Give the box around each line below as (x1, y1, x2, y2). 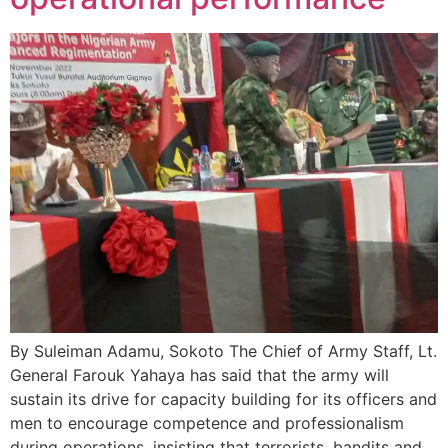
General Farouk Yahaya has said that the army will (10, 365, 389, 386)
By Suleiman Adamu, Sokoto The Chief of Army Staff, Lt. (10, 341, 437, 362)
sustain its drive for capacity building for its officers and (10, 389, 437, 410)
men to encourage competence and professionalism (10, 413, 404, 434)
